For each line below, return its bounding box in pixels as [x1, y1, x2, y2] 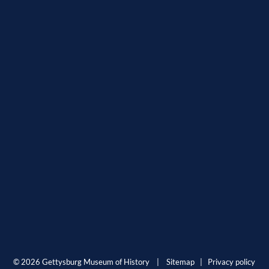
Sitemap [166, 258, 195, 267]
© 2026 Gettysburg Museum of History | [13, 258, 167, 267]
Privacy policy [208, 258, 256, 267]
